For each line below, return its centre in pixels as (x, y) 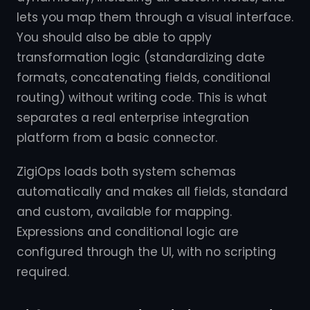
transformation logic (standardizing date (141, 57)
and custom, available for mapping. (124, 212)
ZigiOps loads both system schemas (126, 172)
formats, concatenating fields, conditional (144, 77)
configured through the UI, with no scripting (146, 252)
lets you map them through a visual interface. (155, 17)
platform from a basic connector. (117, 138)
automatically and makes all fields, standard (152, 192)
